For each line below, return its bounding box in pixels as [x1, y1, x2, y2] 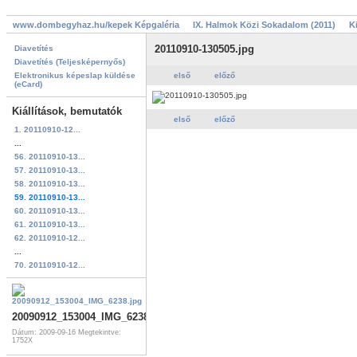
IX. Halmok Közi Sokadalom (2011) [193, 20, 335, 30]
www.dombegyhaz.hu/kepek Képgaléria [13, 20, 179, 30]
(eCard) [14, 80, 42, 89]
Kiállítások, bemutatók [12, 105, 122, 118]
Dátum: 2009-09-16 [12, 328, 78, 337]
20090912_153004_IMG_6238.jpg [12, 311, 168, 324]
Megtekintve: [78, 328, 121, 337]
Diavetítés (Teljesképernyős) [14, 57, 125, 67]
